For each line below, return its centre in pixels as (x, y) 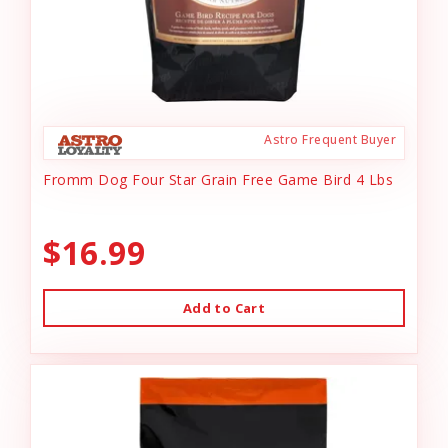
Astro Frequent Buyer (330, 139)
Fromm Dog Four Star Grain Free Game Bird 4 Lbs (218, 179)
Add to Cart (224, 308)
